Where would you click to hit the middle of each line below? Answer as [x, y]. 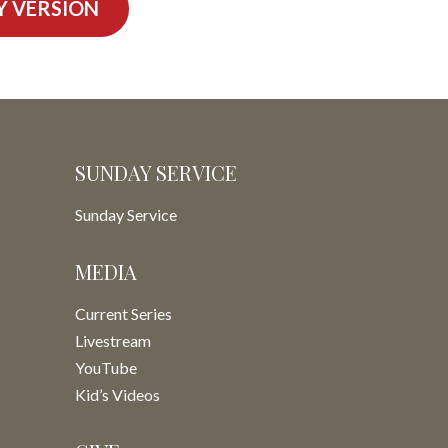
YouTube [106, 367]
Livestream [113, 340]
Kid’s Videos [117, 394]
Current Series [123, 313]
